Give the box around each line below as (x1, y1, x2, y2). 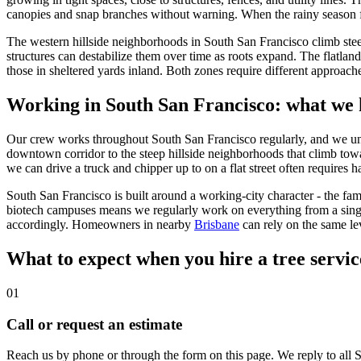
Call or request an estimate (6, 315, 182, 333)
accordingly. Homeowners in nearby (6, 218, 191, 232)
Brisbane (194, 218, 239, 232)
